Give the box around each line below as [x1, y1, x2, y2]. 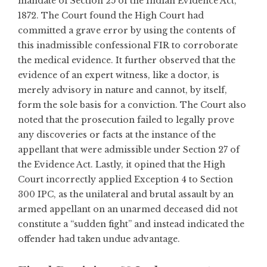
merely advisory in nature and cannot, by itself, [18, 85, 227, 95]
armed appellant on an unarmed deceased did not [18, 204, 238, 215]
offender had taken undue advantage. [18, 234, 180, 244]
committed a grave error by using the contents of [18, 25, 235, 36]
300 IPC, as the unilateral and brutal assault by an [18, 189, 234, 200]
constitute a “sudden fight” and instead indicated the [18, 219, 244, 229]
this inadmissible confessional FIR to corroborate [18, 40, 238, 51]
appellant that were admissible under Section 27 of [18, 144, 240, 155]
